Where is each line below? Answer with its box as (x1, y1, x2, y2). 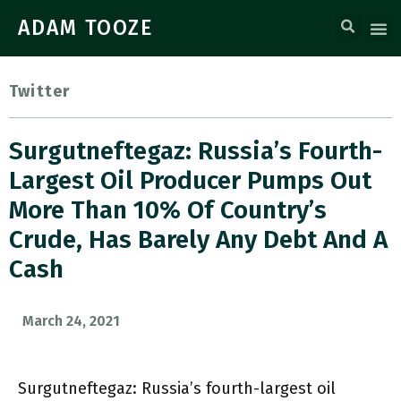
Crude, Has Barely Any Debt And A (9, 225, 388, 254)
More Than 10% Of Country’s (9, 195, 327, 225)
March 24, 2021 (22, 312, 120, 329)
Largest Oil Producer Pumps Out (9, 166, 371, 195)
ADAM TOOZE (18, 15, 154, 40)
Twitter (9, 81, 71, 101)
